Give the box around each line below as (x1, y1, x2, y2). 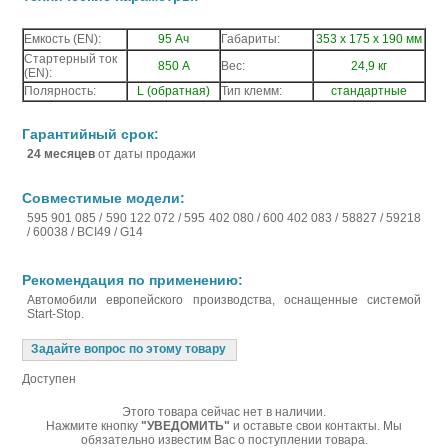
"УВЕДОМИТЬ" (141, 419, 230, 433)
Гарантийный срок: (22, 126, 159, 142)
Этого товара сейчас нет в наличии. (122, 405, 326, 419)
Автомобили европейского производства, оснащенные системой (27, 293, 421, 307)
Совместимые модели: (22, 190, 185, 206)
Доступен (22, 372, 76, 386)
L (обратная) (137, 84, 210, 98)
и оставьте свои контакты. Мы (230, 419, 402, 433)
